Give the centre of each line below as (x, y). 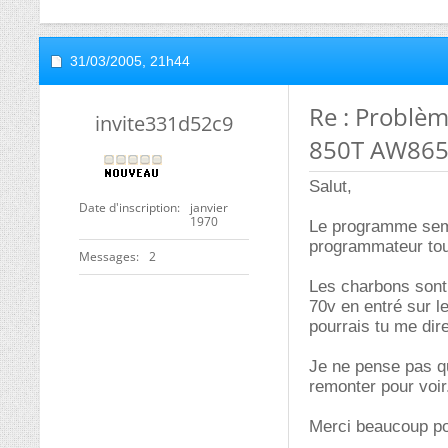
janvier (209, 207)
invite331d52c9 (164, 123)
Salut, (330, 186)
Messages (107, 256)
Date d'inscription (128, 207)
